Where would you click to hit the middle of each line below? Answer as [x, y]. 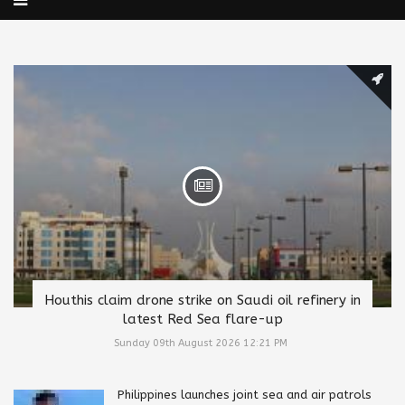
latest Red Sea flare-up [202, 319]
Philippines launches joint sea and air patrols [245, 394]
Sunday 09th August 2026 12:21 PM [200, 343]
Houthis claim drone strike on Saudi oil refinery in [202, 300]
